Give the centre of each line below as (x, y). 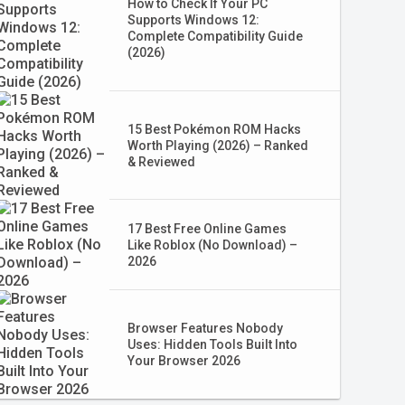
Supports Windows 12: (193, 20)
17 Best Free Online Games (207, 229)
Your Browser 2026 (184, 361)
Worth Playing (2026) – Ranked (217, 146)
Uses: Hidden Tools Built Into (212, 344)
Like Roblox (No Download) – (212, 245)
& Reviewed (161, 162)
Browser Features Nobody (205, 328)
